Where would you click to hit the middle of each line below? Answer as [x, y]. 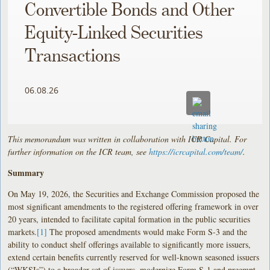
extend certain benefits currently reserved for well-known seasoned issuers [134, 257]
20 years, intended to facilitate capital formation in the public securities [129, 219]
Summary [26, 172]
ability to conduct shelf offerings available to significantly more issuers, [130, 244]
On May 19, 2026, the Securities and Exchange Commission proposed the [134, 193]
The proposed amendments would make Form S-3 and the [147, 231]
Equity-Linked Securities [114, 33]
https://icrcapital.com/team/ [196, 151]
